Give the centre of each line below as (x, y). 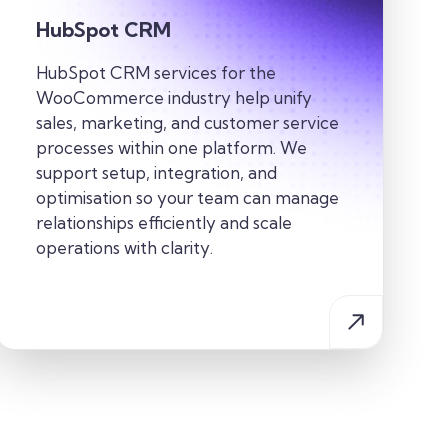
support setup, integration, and (156, 173)
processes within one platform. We (171, 148)
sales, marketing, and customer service (187, 123)
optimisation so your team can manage (187, 198)
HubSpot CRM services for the (155, 73)
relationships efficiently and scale (163, 223)
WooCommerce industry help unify (173, 98)
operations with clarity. (124, 248)
